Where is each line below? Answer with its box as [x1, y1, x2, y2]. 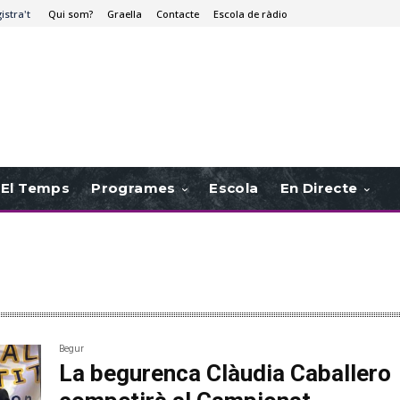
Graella [107, 6, 142, 21]
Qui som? [48, 6, 93, 21]
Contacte [156, 6, 199, 21]
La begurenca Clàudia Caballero [59, 360, 392, 387]
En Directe [279, 179, 358, 197]
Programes [91, 179, 176, 197]
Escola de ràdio [213, 6, 287, 21]
